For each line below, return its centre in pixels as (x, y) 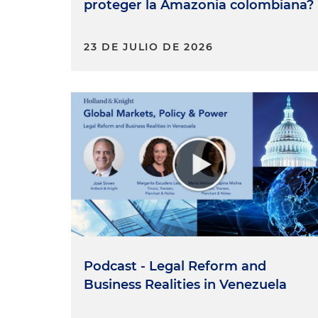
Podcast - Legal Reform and (175, 267)
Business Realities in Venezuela (185, 285)
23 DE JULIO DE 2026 (149, 47)
